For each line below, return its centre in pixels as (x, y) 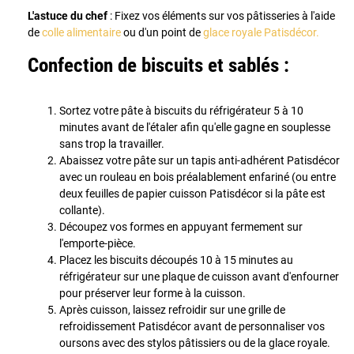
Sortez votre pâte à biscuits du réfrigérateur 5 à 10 (181, 110)
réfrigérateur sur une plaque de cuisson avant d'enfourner (199, 276)
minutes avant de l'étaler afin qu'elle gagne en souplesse (195, 127)
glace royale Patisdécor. (261, 32)
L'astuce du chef (68, 15)
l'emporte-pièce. (98, 243)
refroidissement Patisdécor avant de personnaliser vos (192, 326)
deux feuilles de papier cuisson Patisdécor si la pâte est (192, 193)
